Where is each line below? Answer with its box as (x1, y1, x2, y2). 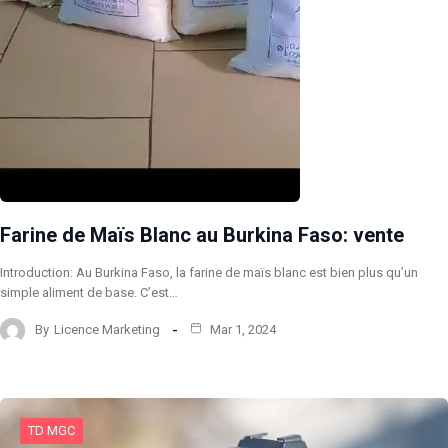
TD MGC (28, 422, 75, 438)
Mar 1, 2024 (207, 322, 276, 338)
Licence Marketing (54, 322, 160, 338)
